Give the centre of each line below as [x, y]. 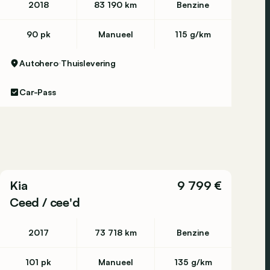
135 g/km [193, 262]
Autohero [39, 63]
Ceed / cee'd [45, 202]
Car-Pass [38, 92]
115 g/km [193, 34]
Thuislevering [88, 63]
